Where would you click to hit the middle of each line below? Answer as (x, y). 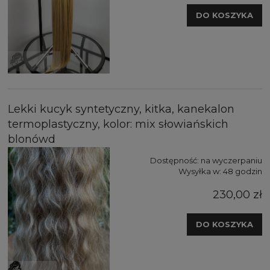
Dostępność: (174, 160)
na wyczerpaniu (231, 160)
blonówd (32, 139)
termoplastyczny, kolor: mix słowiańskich (118, 124)
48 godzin (243, 171)
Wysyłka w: (200, 171)
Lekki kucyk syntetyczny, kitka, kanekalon (121, 109)
